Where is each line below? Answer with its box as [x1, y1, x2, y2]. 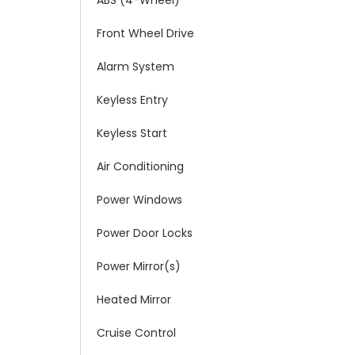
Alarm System [97, 58, 174, 74]
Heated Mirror [97, 291, 171, 307]
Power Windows [97, 191, 182, 208]
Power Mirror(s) [97, 258, 181, 274]
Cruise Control [97, 324, 176, 341]
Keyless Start [97, 124, 167, 141]
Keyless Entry [97, 91, 168, 108]
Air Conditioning [97, 158, 184, 174]
